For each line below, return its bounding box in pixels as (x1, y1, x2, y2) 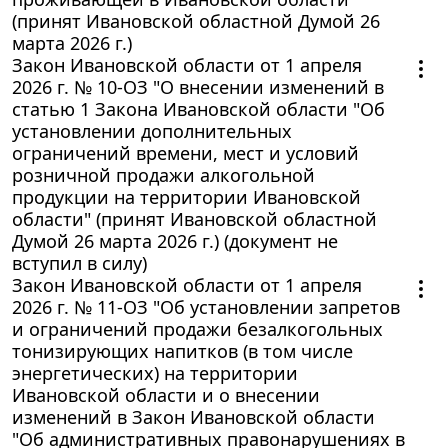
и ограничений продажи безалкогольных (12, 317, 383, 342)
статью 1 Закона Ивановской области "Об (12, 97, 385, 122)
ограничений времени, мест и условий (12, 141, 359, 166)
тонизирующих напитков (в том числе (12, 339, 353, 364)
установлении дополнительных (12, 119, 292, 144)
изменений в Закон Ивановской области (12, 405, 375, 430)
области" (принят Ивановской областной (12, 207, 377, 232)
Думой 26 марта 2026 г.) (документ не (12, 229, 338, 254)
